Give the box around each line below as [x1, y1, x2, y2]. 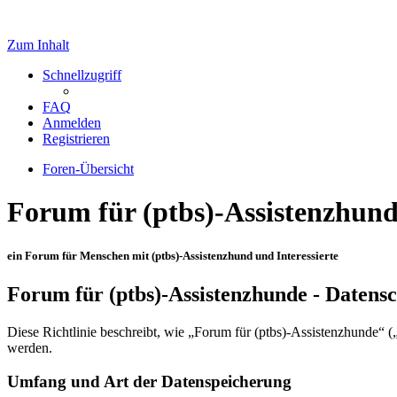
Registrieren [43, 131, 110, 146]
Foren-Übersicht [43, 161, 134, 176]
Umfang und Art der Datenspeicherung [7, 372, 292, 392]
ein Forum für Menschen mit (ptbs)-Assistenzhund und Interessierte [7, 248, 339, 262]
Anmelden [43, 115, 101, 130]
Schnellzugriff [43, 67, 121, 82]
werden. [7, 339, 52, 355]
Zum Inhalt [7, 37, 69, 52]
